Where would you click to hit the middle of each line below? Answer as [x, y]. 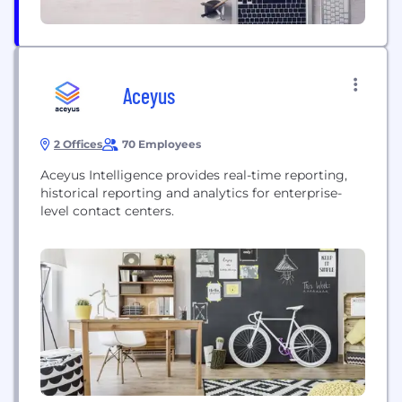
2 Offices [78, 144]
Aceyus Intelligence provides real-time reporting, [194, 175]
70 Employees [162, 144]
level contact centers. [107, 211]
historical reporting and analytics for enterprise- [191, 193]
